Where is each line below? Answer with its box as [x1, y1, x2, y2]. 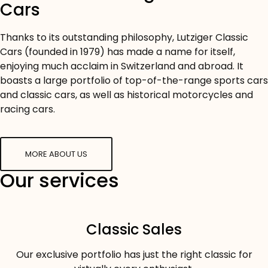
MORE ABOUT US [25, 148, 87, 160]
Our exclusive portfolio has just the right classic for [16, 248, 252, 262]
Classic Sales [86, 220, 182, 240]
